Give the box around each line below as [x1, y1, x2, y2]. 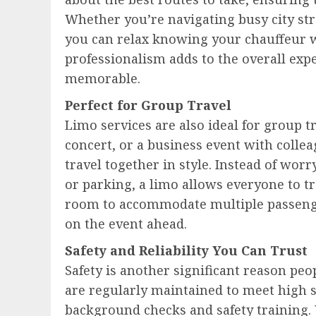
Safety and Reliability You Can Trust [65, 242, 308, 259]
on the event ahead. [65, 215, 187, 232]
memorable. [65, 70, 140, 87]
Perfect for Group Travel [65, 97, 231, 114]
